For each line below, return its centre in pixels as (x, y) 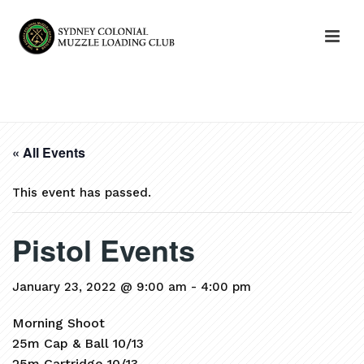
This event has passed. (82, 193)
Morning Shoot (58, 323)
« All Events (49, 152)
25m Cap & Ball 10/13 (78, 343)
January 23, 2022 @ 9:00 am (100, 287)
